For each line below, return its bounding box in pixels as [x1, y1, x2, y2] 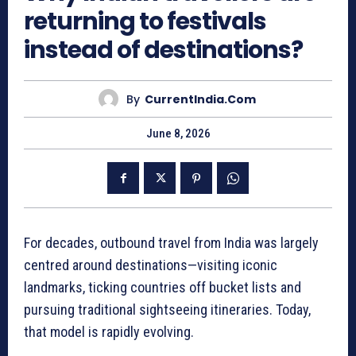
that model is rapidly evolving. [24, 323, 194, 341]
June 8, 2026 [145, 126, 211, 141]
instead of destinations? [24, 33, 303, 68]
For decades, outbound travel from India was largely [24, 234, 319, 252]
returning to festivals [24, 5, 266, 39]
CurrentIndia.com [144, 91, 256, 107]
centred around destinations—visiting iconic [24, 257, 277, 274]
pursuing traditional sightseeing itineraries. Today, [24, 301, 311, 319]
